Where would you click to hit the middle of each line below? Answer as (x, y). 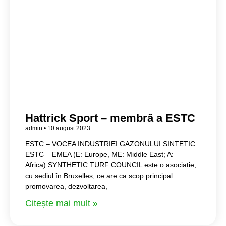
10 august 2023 (68, 128)
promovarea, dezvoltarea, (66, 186)
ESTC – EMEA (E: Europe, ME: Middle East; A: (99, 154)
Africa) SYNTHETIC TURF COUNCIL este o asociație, (111, 165)
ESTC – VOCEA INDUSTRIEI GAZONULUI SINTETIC (110, 144)
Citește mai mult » (62, 203)
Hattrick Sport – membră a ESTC (110, 118)
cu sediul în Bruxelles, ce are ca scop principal (99, 175)
